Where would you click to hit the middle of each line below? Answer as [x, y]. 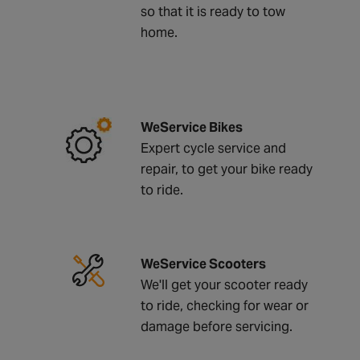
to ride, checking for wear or [225, 305]
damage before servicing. [217, 326]
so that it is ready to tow [213, 11]
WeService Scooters [203, 264]
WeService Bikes [192, 127]
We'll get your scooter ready [224, 284]
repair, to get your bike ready [227, 169]
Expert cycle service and [213, 148]
